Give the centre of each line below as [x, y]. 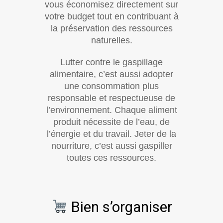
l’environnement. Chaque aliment [111, 110]
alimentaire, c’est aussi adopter [111, 74]
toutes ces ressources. [111, 158]
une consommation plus [111, 86]
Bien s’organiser [120, 207]
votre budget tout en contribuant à [111, 16]
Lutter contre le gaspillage [111, 62]
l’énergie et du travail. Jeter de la [111, 134]
